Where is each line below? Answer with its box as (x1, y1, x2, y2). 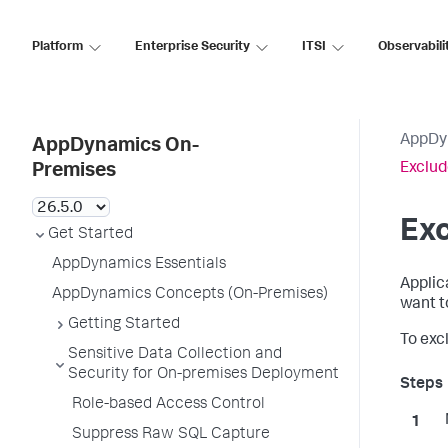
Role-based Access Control (72, 397, 265, 413)
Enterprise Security (135, 40, 250, 54)
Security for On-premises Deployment (68, 367, 339, 383)
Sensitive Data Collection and (68, 347, 282, 363)
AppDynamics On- (32, 137, 199, 157)
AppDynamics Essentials (52, 257, 226, 273)
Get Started (48, 227, 133, 243)
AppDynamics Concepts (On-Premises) (52, 287, 328, 303)
